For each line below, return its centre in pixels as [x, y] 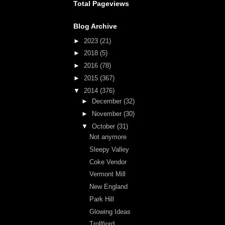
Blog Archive [95, 26]
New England [109, 187]
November [107, 114]
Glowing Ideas [110, 211]
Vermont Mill [108, 174]
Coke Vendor [108, 162]
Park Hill [102, 199]
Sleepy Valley [109, 149]
